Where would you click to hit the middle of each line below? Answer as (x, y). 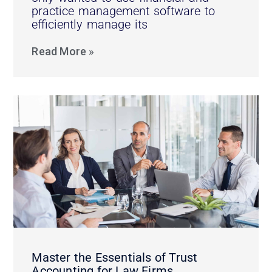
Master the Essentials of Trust (115, 257)
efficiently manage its (90, 24)
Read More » (63, 51)
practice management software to (124, 11)
